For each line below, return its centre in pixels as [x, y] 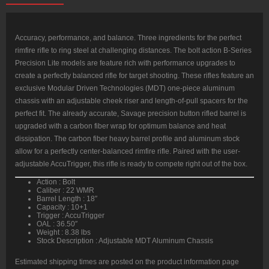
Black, [38, 54]
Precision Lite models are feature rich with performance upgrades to [125, 63]
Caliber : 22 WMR [65, 191]
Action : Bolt [56, 182]
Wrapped [44, 21]
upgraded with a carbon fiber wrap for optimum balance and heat [120, 126]
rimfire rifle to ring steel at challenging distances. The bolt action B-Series [133, 51]
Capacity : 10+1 [62, 207]
